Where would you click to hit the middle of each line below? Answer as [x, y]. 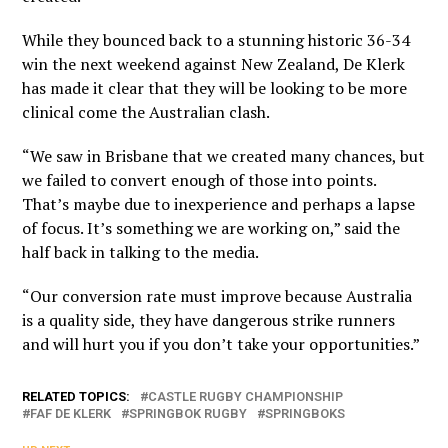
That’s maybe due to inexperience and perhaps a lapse [219, 204]
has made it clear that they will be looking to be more [215, 88]
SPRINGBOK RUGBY [188, 413]
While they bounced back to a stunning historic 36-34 [216, 40]
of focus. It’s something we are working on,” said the [211, 228]
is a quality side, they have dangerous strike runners [209, 320]
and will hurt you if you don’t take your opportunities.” [221, 344]
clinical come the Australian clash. [146, 112]
